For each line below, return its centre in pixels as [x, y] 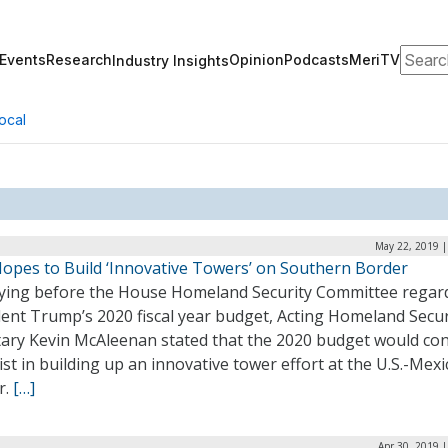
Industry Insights [170, 60]
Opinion [256, 59]
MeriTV [374, 59]
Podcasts [316, 59]
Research [79, 59]
